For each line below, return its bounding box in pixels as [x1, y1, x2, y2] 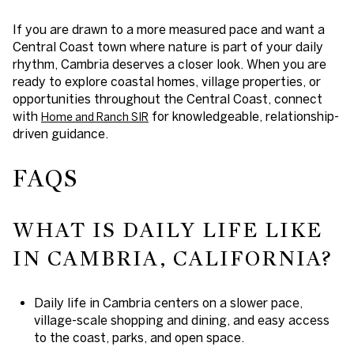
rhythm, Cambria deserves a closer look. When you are [13, 56, 326, 71]
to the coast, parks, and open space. [33, 330, 244, 345]
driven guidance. [13, 126, 108, 141]
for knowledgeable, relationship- [149, 108, 339, 123]
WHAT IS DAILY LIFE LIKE [13, 217, 322, 243]
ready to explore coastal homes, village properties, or [13, 73, 321, 88]
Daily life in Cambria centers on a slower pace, [33, 295, 303, 310]
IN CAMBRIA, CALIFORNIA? [13, 246, 332, 272]
